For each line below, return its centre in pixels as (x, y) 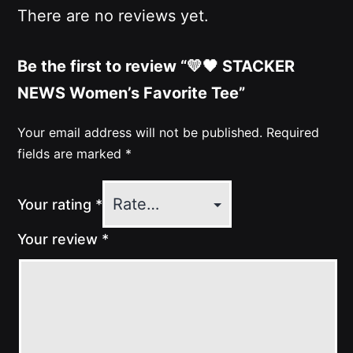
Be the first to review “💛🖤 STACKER (156, 67)
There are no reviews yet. (113, 16)
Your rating (57, 205)
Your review (60, 240)
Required (293, 133)
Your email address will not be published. (140, 133)
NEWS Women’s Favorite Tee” (132, 93)
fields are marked (72, 154)
